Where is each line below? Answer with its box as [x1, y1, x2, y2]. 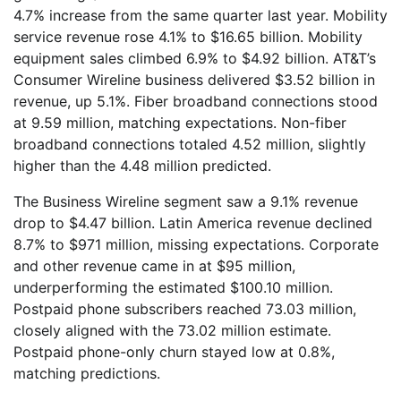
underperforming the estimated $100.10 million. [13, 278, 333, 297]
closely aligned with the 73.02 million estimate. [13, 321, 331, 340]
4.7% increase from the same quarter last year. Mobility [13, 6, 388, 25]
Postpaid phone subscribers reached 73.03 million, [13, 300, 356, 319]
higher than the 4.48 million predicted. [13, 157, 271, 175]
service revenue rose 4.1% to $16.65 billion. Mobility [13, 28, 363, 47]
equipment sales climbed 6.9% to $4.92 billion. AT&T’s [13, 49, 376, 68]
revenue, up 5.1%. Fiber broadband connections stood [13, 92, 378, 111]
